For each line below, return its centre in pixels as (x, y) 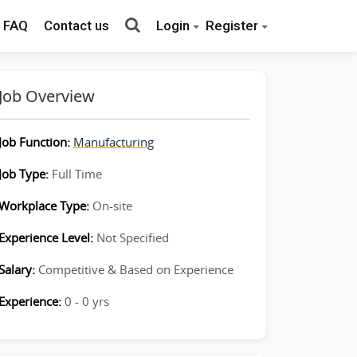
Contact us (76, 25)
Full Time (77, 174)
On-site (112, 206)
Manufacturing (114, 142)
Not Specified (133, 237)
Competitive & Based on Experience (136, 269)
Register (232, 25)
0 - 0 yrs (87, 301)
